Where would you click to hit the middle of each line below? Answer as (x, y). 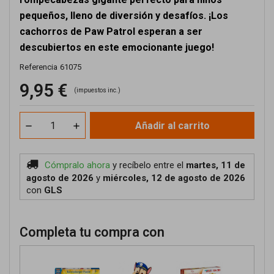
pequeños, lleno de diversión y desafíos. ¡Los (124, 16)
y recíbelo (133, 165)
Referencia (39, 67)
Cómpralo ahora (79, 165)
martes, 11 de (216, 165)
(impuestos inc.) (97, 90)
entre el (170, 165)
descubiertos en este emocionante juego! (117, 47)
